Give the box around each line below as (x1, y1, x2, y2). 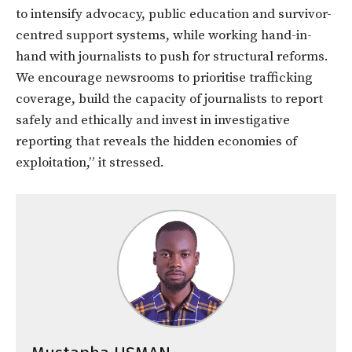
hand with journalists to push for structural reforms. (16, 48, 328, 66)
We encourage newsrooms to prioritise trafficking (16, 69, 313, 87)
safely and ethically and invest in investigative (16, 112, 290, 130)
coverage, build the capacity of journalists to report (16, 90, 323, 108)
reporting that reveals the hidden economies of (16, 133, 297, 151)
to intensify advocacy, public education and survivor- (16, 5, 332, 24)
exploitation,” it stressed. (16, 154, 164, 172)
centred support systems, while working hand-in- (16, 27, 312, 45)
